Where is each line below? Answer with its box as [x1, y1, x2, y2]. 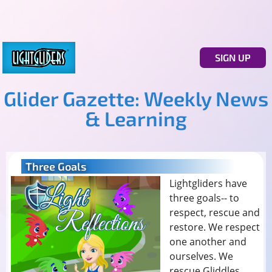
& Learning [85, 106, 187, 131]
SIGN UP [214, 51, 251, 63]
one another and [169, 235, 247, 249]
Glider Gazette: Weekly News [4, 86, 268, 110]
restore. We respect [169, 220, 260, 234]
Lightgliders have [169, 177, 248, 191]
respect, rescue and [169, 206, 260, 220]
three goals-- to [169, 191, 240, 205]
